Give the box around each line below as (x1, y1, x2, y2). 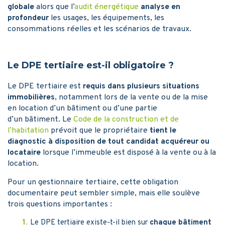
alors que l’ (34, 2, 74, 13)
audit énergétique (74, 2, 139, 13)
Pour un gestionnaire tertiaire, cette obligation (8, 177, 178, 188)
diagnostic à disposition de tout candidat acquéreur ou (8, 137, 209, 147)
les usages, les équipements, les (49, 13, 164, 24)
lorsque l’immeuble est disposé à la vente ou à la (41, 148, 216, 158)
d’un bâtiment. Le (8, 115, 73, 125)
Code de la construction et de (73, 115, 179, 125)
